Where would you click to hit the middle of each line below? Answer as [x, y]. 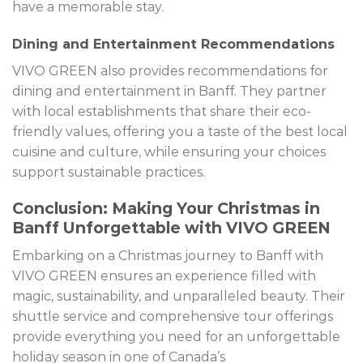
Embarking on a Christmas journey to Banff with [168, 255]
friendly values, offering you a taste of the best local [180, 131]
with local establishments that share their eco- [162, 111]
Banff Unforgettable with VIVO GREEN [171, 228]
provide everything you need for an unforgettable [176, 336]
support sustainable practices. [109, 172]
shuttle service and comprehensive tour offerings [173, 316]
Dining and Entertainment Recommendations [173, 44]
